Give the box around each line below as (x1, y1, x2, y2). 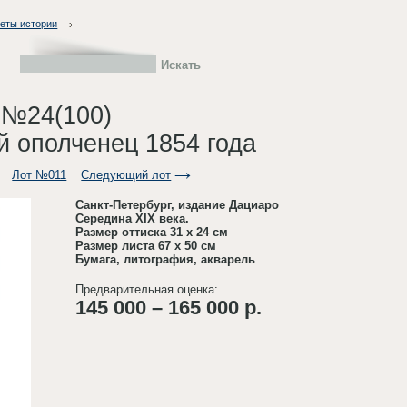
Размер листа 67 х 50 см (75, 239, 217, 253)
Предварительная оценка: (75, 283, 219, 297)
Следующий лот (81, 167, 172, 182)
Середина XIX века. (75, 212, 190, 225)
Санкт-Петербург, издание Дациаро (75, 198, 280, 212)
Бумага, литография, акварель (75, 253, 256, 266)
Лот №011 (12, 167, 67, 182)
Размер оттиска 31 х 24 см (75, 225, 229, 239)
